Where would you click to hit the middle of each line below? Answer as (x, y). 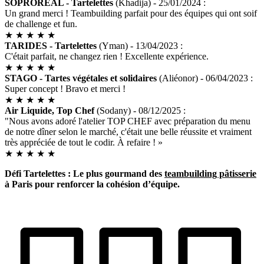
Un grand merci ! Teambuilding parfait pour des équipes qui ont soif (131, 14)
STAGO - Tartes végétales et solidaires (81, 78)
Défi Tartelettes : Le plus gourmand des (85, 174)
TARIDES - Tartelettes (51, 46)
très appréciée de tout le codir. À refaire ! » (84, 143)
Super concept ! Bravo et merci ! (65, 89)
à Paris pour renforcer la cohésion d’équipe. (92, 184)
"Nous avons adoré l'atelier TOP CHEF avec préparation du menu (128, 121)
